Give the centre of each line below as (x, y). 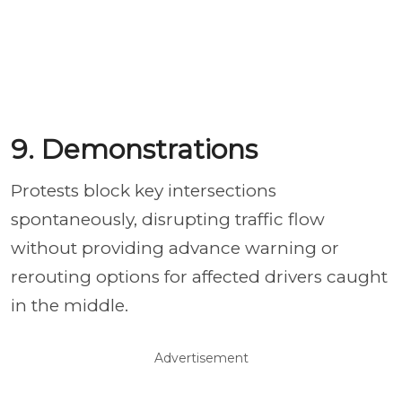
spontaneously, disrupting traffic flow (168, 219)
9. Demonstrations (134, 149)
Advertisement (201, 358)
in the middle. (70, 305)
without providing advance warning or (175, 248)
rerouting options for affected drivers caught (199, 276)
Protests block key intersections (144, 190)
